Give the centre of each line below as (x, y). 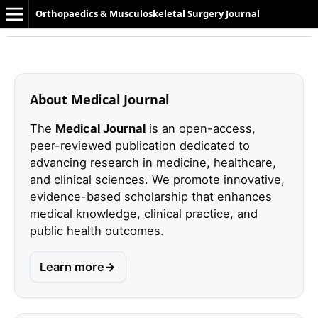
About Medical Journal (100, 99)
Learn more (72, 267)
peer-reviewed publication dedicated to (139, 145)
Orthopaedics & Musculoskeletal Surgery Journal (147, 13)
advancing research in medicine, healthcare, (153, 162)
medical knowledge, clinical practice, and (143, 213)
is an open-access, (200, 128)
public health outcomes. (97, 230)
